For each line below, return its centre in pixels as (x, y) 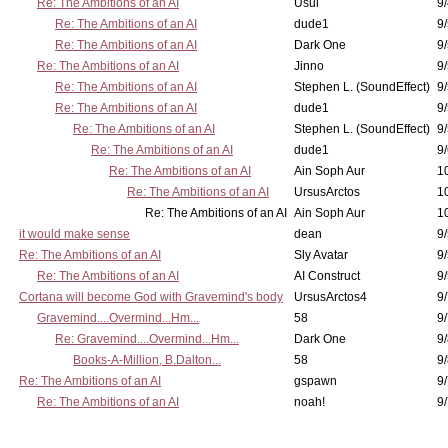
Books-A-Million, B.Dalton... (147, 360)
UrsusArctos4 (330, 297)
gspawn (315, 381)
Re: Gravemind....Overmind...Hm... (147, 339)
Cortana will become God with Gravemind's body (151, 297)
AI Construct (327, 276)
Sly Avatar (321, 255)
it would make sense (74, 234)
